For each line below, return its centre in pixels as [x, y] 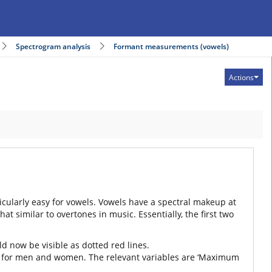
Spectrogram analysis [53, 46]
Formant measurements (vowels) [171, 46]
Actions [241, 77]
